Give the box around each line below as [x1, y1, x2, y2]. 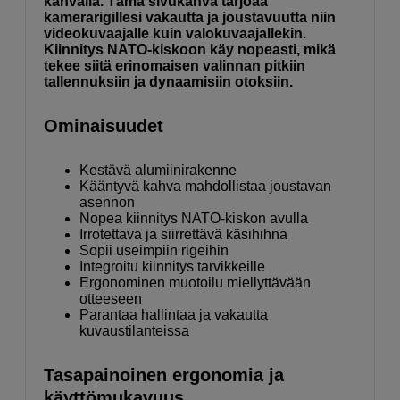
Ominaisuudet [44, 116, 163, 137]
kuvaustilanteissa [79, 323, 189, 339]
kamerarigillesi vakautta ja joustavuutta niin [44, 10, 336, 26]
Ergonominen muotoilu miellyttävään [79, 275, 311, 291]
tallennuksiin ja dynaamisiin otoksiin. [44, 74, 293, 90]
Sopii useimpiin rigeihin [79, 243, 229, 259]
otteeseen [79, 291, 142, 307]
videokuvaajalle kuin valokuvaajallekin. [44, 26, 306, 42]
